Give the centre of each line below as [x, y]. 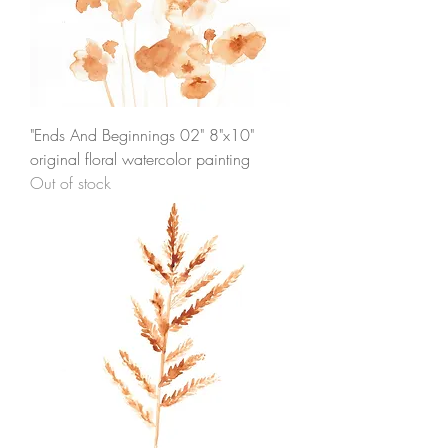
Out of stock [70, 183]
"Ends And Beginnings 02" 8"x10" [142, 135]
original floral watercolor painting [140, 159]
